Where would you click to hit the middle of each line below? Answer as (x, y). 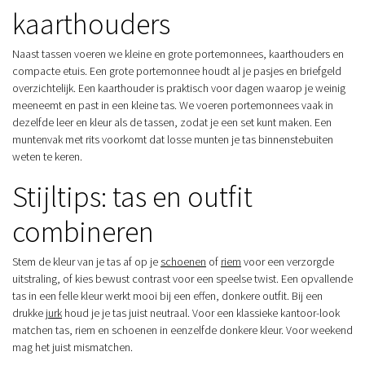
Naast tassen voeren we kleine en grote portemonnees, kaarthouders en (178, 54)
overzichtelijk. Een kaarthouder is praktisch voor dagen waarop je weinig (179, 88)
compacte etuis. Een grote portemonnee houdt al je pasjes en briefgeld (177, 71)
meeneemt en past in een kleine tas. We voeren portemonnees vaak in (173, 106)
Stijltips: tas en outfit (132, 197)
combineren (83, 232)
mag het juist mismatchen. (73, 347)
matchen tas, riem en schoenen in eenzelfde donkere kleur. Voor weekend (182, 330)
